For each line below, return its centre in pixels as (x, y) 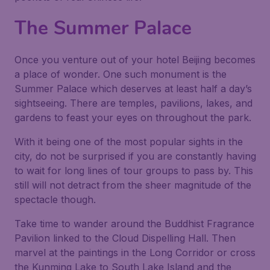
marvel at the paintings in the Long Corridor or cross (135, 253)
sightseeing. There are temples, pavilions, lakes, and (133, 103)
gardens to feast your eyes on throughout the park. (133, 118)
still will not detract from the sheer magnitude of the (133, 185)
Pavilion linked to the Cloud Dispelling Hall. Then (125, 238)
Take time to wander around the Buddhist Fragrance (134, 224)
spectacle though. (55, 199)
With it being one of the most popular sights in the (129, 142)
